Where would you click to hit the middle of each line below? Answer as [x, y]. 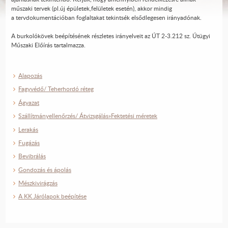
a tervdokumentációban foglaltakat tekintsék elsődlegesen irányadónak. [106, 18]
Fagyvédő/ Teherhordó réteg [56, 89]
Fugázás [29, 142]
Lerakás [28, 129]
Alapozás [30, 76]
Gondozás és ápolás [45, 169]
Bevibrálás [32, 156]
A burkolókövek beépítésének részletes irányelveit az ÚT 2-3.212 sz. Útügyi [110, 36]
